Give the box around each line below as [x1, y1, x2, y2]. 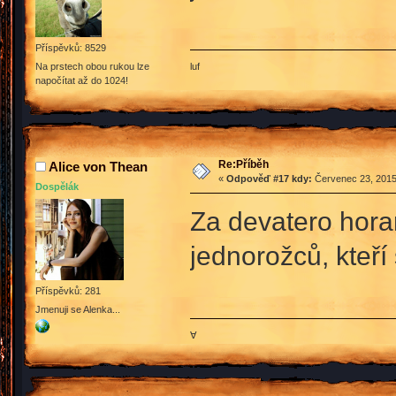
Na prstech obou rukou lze [35, 61, 149, 72]
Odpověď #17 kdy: [225, 173, 312, 185]
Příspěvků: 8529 [35, 42, 106, 53]
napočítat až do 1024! [35, 75, 128, 87]
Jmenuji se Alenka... [35, 303, 120, 315]
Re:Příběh [217, 158, 269, 171]
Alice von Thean [49, 159, 148, 175]
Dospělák [35, 181, 79, 193]
